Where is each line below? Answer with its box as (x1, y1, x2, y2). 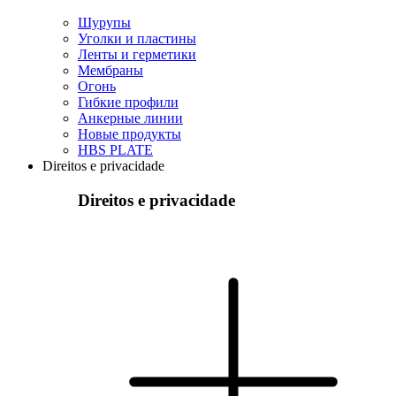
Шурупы (78, 14, 131, 30)
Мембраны (78, 62, 143, 78)
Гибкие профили (78, 94, 179, 110)
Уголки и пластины (78, 30, 196, 46)
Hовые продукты (78, 126, 181, 141)
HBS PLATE (78, 141, 153, 157)
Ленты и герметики (78, 46, 196, 62)
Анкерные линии (78, 110, 183, 126)
